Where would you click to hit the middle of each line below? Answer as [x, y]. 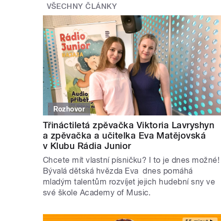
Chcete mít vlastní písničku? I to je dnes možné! [131, 160]
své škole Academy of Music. [97, 192]
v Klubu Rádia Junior [87, 146]
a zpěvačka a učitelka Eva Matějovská [125, 135]
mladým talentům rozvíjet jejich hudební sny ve [129, 182]
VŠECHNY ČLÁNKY [82, 7]
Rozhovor [69, 109]
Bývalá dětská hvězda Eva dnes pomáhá [118, 171]
